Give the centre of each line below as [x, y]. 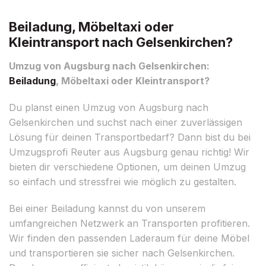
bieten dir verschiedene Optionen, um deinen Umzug [127, 167]
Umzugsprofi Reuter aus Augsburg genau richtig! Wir [129, 152]
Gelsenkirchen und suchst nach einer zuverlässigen [126, 122]
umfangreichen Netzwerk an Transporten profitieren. [129, 223]
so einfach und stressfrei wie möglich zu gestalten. [123, 181]
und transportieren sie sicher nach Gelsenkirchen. [122, 253]
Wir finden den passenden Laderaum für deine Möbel [129, 238]
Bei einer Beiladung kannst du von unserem [107, 208]
